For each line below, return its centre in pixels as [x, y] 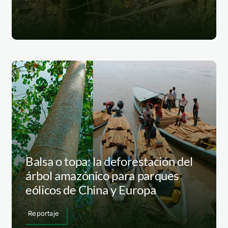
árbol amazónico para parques [102, 176]
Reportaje [44, 213]
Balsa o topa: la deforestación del [109, 161]
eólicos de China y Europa [91, 190]
